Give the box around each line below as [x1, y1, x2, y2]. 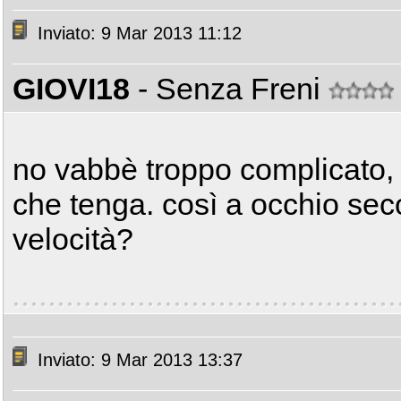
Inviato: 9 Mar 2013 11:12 [32, 23, 242, 44]
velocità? [13, 222, 133, 256]
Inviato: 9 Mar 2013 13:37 [32, 350, 243, 371]
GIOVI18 [13, 72, 130, 106]
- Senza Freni [138, 72, 328, 106]
